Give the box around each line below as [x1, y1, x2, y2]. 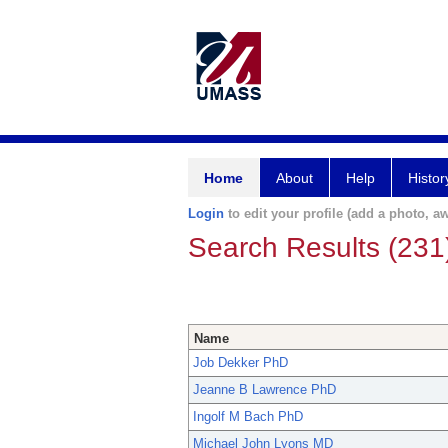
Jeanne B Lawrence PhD [193, 382, 336, 398]
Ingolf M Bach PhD [193, 409, 303, 425]
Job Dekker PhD [193, 355, 288, 371]
